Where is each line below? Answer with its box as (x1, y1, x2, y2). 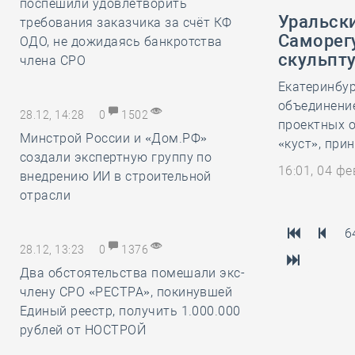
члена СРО (20, 53, 86, 68)
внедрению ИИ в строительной (20, 169, 212, 184)
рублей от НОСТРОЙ (20, 323, 147, 338)
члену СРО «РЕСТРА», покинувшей (20, 284, 233, 300)
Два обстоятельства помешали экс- (20, 265, 246, 281)
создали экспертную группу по (20, 150, 212, 165)
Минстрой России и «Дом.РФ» (20, 131, 208, 146)
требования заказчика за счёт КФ (20, 15, 232, 30)
